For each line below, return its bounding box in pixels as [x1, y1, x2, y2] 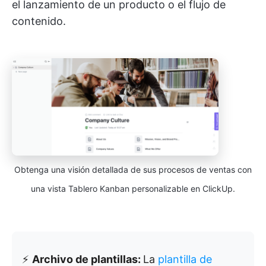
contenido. [12, 14, 66, 27]
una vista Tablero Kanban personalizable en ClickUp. [31, 183, 235, 194]
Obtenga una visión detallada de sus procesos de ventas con [14, 164, 252, 175]
